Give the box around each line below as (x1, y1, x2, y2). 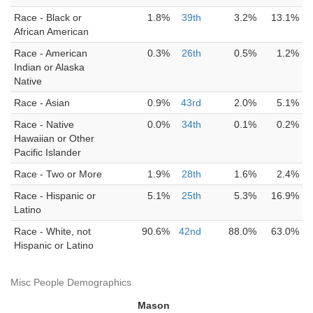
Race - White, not (14, 226, 91, 237)
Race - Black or (14, 12, 82, 23)
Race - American (14, 48, 87, 59)
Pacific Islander (14, 147, 81, 158)
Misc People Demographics (10, 277, 131, 288)
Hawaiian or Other (14, 133, 94, 144)
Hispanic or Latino (14, 240, 94, 251)
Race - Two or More (14, 168, 102, 180)
